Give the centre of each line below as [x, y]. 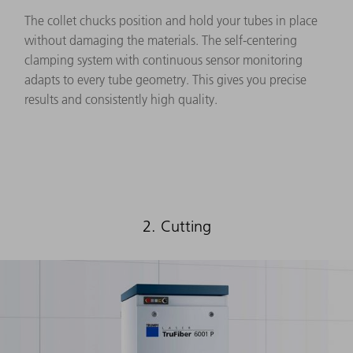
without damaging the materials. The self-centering [161, 40]
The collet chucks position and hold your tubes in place [171, 20]
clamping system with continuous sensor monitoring [163, 59]
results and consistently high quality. [121, 99]
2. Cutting [176, 226]
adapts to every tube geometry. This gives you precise [165, 79]
